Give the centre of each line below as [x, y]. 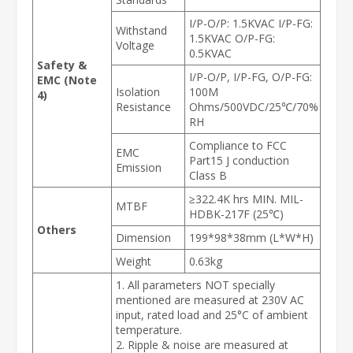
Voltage [135, 45]
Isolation [138, 92]
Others [57, 230]
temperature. [149, 330]
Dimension [143, 238]
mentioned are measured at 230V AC [210, 300]
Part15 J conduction [239, 160]
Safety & [62, 65]
